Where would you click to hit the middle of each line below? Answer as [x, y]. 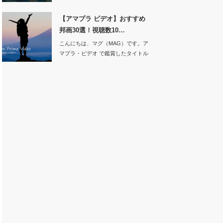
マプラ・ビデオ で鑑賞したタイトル [104, 53]
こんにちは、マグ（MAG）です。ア [104, 43]
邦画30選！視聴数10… [92, 30]
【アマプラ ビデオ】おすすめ [102, 19]
